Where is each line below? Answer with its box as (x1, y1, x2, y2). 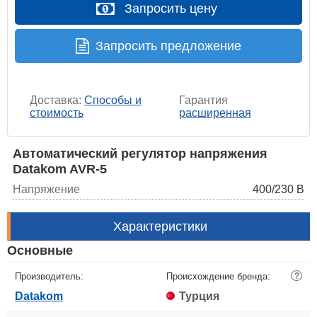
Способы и (84, 93, 142, 106)
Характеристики (113, 219, 207, 234)
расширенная (178, 106, 251, 119)
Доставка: (30, 93, 84, 106)
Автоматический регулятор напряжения (13, 146, 267, 161)
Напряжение (13, 183, 80, 195)
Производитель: (15, 270, 83, 282)
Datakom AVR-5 (13, 161, 107, 176)
